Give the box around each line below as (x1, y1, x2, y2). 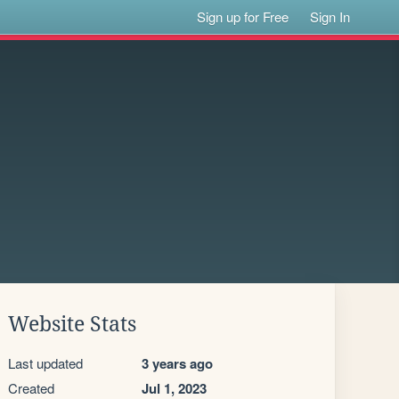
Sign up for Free (197, 7, 289, 26)
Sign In (310, 7, 351, 26)
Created (8, 379, 54, 397)
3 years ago (142, 354, 213, 373)
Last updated (8, 354, 83, 372)
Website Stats (8, 313, 136, 336)
